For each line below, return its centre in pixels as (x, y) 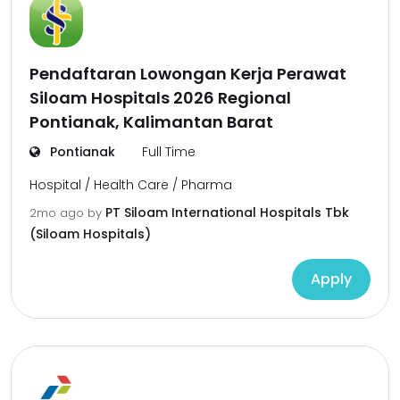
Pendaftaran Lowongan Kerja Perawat (188, 74)
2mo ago (58, 213)
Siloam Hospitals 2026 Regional (160, 98)
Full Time (169, 152)
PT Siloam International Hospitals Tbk (227, 212)
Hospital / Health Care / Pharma (131, 185)
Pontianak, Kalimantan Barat (151, 122)
